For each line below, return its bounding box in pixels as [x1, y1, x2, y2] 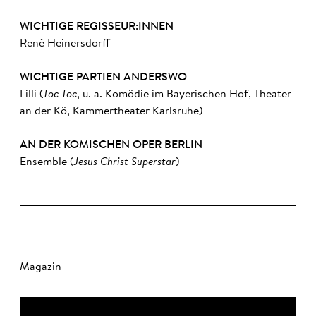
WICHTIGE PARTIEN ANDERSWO [20, 72, 187, 83]
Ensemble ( [20, 157, 73, 168]
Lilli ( [20, 89, 43, 100]
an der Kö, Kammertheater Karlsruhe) [20, 106, 202, 117]
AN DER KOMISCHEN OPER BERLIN [20, 140, 202, 151]
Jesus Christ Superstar [73, 157, 176, 168]
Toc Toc [43, 89, 77, 100]
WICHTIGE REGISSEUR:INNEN [20, 21, 174, 32]
